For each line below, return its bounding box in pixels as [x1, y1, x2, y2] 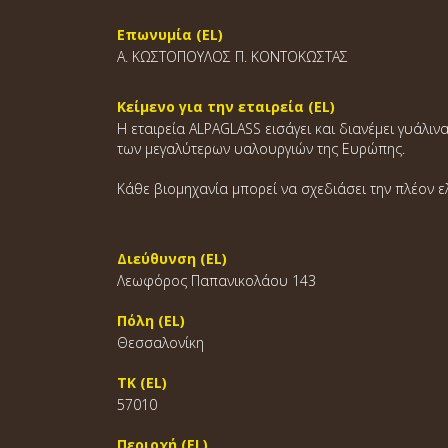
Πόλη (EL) [117, 311, 185, 330]
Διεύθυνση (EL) [117, 249, 227, 268]
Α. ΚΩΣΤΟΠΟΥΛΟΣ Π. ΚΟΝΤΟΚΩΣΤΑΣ [117, 47, 348, 66]
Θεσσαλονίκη [117, 333, 204, 352]
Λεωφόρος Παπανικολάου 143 [117, 271, 316, 290]
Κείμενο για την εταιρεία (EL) [117, 97, 335, 116]
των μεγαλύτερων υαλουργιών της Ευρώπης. [117, 139, 405, 158]
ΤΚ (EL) [117, 373, 167, 392]
